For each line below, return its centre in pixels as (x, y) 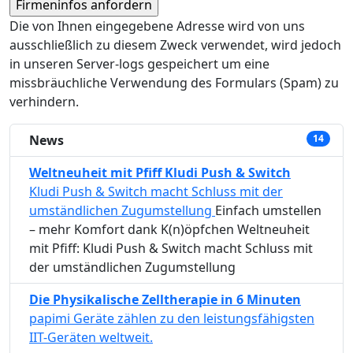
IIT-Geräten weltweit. (91, 337)
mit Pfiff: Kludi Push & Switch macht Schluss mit (171, 248)
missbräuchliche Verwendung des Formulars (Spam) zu (174, 83)
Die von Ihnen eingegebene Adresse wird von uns (157, 26)
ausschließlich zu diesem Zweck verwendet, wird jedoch (175, 45)
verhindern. (44, 102)
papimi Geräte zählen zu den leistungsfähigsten (172, 318)
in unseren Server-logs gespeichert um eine (139, 64)
